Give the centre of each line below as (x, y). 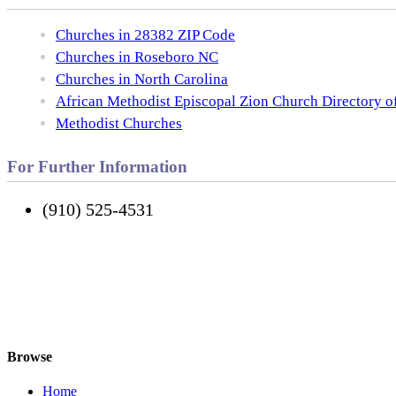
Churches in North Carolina (142, 79)
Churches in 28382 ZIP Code (145, 34)
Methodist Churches (119, 123)
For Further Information (97, 166)
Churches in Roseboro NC (137, 57)
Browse (30, 356)
